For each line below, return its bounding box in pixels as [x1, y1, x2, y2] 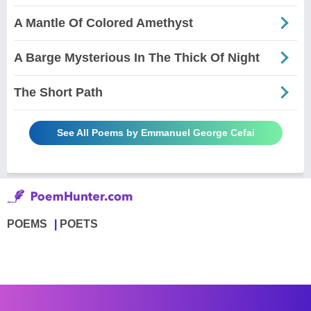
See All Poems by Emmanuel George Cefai [56, 126, 255, 138]
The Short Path [14, 85, 103, 99]
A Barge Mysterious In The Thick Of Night [14, 50, 260, 65]
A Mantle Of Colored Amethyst [14, 15, 193, 30]
